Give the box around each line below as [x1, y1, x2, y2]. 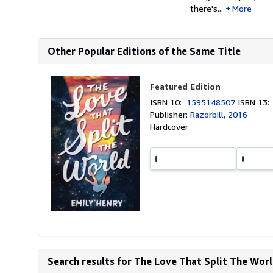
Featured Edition [150, 81, 221, 91]
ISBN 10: [150, 97, 187, 107]
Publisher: [150, 109, 191, 119]
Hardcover [150, 121, 189, 132]
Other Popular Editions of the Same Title [48, 45, 241, 57]
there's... [190, 3, 223, 13]
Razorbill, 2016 [190, 109, 248, 119]
